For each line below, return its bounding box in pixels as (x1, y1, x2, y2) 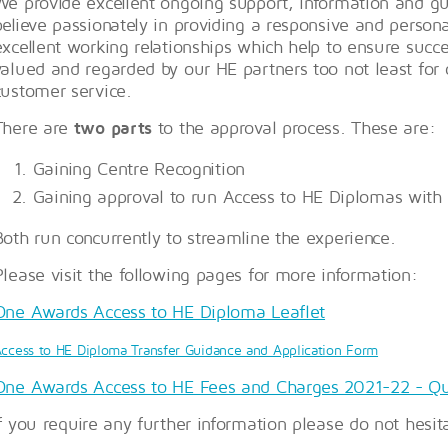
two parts (73, 117, 153, 139)
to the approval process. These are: (152, 117, 436, 139)
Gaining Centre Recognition (32, 158, 245, 180)
